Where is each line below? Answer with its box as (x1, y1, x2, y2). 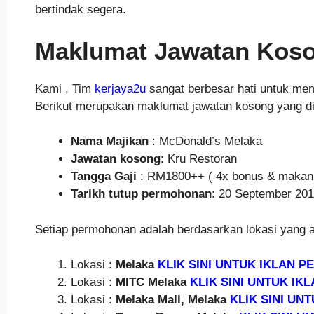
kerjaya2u (94, 81, 146, 95)
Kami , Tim (34, 81, 91, 95)
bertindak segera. (34, 3, 126, 17)
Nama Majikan (70, 135, 149, 149)
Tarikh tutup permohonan (70, 187, 212, 201)
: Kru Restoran (160, 152, 237, 166)
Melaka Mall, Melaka (115, 293, 226, 307)
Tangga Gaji (70, 170, 137, 184)
